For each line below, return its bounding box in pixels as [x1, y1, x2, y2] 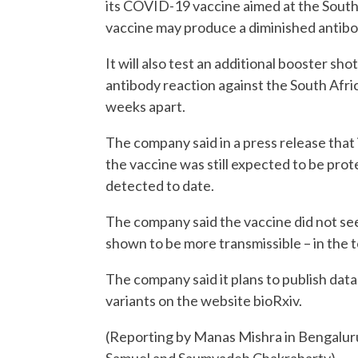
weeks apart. [105, 97, 185, 115]
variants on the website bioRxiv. [105, 292, 302, 309]
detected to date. [105, 177, 214, 194]
